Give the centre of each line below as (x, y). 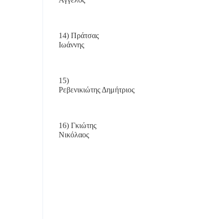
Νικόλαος (74, 135)
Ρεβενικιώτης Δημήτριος (97, 90)
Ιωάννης (71, 45)
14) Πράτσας (79, 35)
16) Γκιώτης (77, 125)
